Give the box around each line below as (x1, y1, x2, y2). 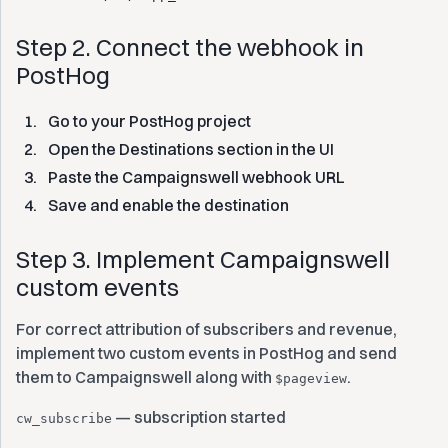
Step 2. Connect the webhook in (16, 32, 364, 62)
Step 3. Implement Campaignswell (16, 244, 390, 274)
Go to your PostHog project (48, 111, 251, 131)
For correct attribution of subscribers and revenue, (16, 319, 397, 339)
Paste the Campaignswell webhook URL (48, 167, 345, 187)
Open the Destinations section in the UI (48, 139, 334, 159)
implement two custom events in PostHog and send (16, 343, 397, 363)
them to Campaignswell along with (16, 367, 275, 387)
